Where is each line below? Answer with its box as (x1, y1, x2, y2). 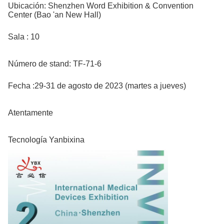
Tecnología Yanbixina (8, 135, 84, 144)
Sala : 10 (8, 32, 39, 41)
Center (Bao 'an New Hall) (8, 10, 101, 19)
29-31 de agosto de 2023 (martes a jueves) (34, 81, 186, 90)
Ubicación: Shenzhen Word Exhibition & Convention (8, 1, 193, 10)
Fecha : (8, 81, 34, 90)
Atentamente (8, 108, 53, 117)
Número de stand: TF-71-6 (8, 59, 101, 68)
